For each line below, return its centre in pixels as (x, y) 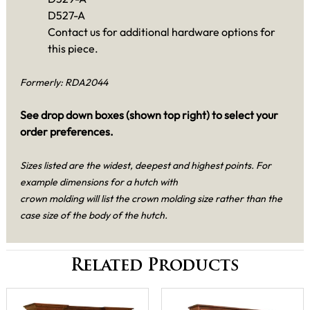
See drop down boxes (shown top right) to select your (149, 115)
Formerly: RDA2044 (64, 82)
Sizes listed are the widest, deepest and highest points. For (146, 165)
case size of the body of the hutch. (94, 215)
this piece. (73, 48)
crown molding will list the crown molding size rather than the (151, 199)
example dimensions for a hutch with (99, 182)
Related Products (155, 267)
